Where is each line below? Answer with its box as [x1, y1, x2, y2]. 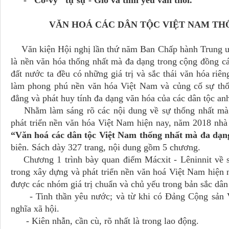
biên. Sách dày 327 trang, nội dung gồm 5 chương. [11, 142, 200, 152]
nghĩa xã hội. [11, 203, 59, 214]
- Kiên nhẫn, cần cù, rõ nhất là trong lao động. [11, 216, 199, 226]
